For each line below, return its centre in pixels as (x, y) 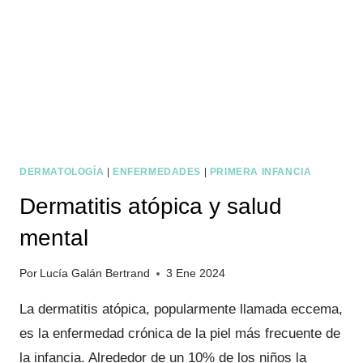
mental (54, 237)
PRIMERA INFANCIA (261, 171)
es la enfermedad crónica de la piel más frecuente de (180, 334)
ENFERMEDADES (157, 171)
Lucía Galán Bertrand (95, 274)
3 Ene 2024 (196, 274)
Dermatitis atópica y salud (151, 206)
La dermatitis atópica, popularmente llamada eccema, (181, 310)
